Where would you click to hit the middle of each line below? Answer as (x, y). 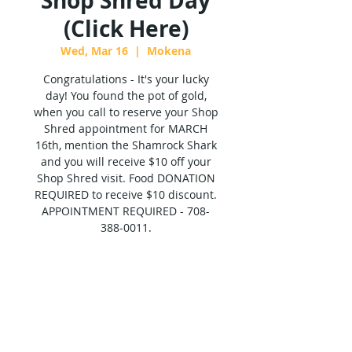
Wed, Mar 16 (94, 51)
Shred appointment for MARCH (126, 128)
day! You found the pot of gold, (126, 95)
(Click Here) (126, 29)
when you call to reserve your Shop (126, 112)
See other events (126, 297)
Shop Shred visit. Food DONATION (126, 178)
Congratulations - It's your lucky (126, 79)
